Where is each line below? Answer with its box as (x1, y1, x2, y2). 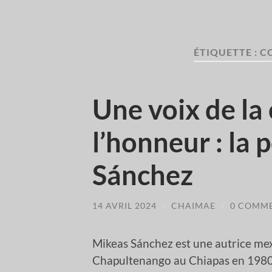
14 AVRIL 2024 (92, 200, 157, 211)
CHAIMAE (171, 200, 216, 211)
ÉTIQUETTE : (193, 46, 260, 58)
